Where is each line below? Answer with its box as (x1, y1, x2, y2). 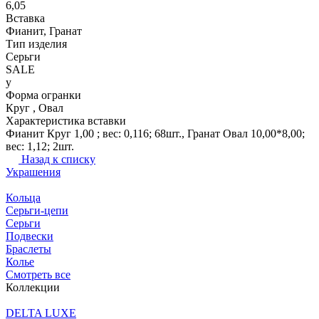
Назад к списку (21, 153, 95, 166)
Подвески (6, 230, 53, 243)
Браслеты (6, 243, 51, 256)
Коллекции (6, 281, 60, 294)
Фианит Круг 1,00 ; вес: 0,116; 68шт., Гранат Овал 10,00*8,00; (6, 127, 305, 140)
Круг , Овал (6, 102, 63, 115)
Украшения (6, 166, 61, 179)
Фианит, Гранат (6, 25, 82, 38)
